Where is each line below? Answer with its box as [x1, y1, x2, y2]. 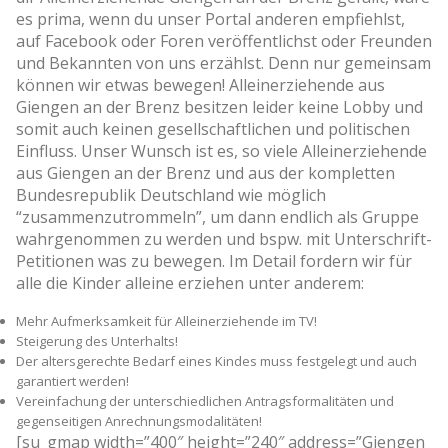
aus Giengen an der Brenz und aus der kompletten [16, 161, 395, 184]
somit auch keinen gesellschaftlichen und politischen [16, 117, 410, 140]
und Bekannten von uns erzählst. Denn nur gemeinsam [16, 51, 431, 74]
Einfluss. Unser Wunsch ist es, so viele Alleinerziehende [16, 139, 427, 162]
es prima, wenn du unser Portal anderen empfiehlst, [16, 7, 405, 30]
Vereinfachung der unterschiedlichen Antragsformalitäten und [16, 391, 394, 410]
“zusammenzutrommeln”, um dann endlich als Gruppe [16, 205, 419, 228]
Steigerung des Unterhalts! [16, 331, 178, 350]
